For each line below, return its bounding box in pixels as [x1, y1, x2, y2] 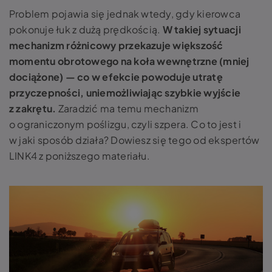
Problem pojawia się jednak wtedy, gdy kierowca [9, 7, 241, 20]
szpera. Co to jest [154, 118, 237, 131]
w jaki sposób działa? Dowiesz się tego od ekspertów [9, 134, 260, 146]
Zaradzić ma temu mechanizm [56, 102, 199, 115]
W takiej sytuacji [162, 23, 241, 36]
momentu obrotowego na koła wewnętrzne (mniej [9, 55, 250, 67]
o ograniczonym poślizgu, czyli [9, 118, 155, 131]
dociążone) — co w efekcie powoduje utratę [9, 70, 223, 83]
